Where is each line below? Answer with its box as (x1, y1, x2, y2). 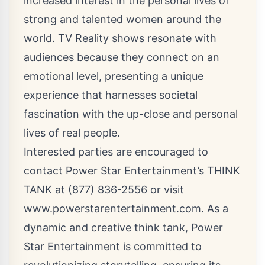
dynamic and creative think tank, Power (24, 221, 223, 234)
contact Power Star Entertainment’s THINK (24, 164, 240, 177)
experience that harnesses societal (24, 89, 198, 102)
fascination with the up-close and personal (24, 108, 238, 121)
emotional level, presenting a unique (24, 70, 203, 83)
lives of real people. (24, 127, 120, 140)
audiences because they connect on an (24, 51, 219, 64)
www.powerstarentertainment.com (24, 202, 201, 215)
